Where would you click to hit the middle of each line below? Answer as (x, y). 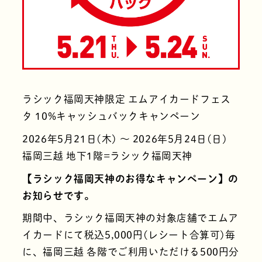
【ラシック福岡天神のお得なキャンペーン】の (130, 178)
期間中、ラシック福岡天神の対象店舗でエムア (130, 218)
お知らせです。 (58, 195)
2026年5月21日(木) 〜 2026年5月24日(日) (125, 139)
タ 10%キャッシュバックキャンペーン (111, 116)
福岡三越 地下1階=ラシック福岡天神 (107, 156)
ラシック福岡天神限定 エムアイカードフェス (127, 99)
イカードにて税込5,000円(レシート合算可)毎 (129, 235)
